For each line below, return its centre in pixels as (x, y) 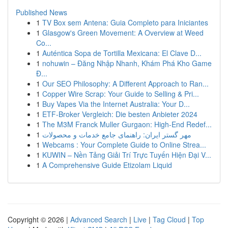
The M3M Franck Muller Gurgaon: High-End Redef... (127, 124)
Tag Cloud (169, 219)
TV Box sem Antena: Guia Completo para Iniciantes (125, 22)
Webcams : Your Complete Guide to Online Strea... (124, 145)
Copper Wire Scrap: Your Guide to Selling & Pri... (121, 94)
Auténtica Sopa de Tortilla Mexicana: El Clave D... (122, 53)
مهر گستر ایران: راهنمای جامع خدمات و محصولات (117, 134)
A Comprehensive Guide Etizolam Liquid (107, 165)
